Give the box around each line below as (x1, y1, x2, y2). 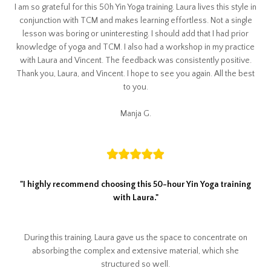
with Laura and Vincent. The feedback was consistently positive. (19, 56, 252, 66)
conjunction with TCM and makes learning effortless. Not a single (19, 16, 252, 26)
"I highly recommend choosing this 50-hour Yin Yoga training (20, 180, 251, 190)
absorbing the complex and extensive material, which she (32, 246, 239, 256)
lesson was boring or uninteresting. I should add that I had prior (22, 29, 249, 39)
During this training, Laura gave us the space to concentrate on (24, 233, 247, 243)
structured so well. (101, 260, 170, 270)
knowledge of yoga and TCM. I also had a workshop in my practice (16, 42, 255, 53)
